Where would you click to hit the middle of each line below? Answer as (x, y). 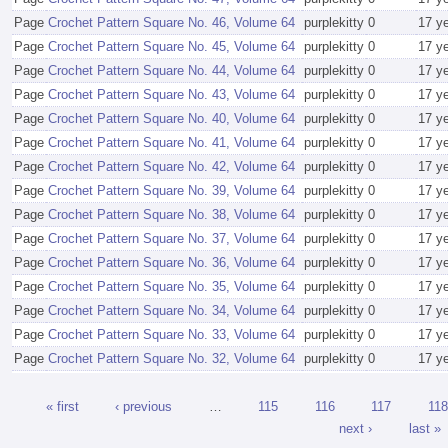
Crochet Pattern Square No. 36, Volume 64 (171, 263)
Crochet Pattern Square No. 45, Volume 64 (171, 47)
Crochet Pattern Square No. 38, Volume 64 (171, 215)
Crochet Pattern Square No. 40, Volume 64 (171, 119)
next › (355, 428)
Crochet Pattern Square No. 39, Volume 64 (171, 191)
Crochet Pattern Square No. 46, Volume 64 (171, 23)
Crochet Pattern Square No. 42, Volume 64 (171, 167)
